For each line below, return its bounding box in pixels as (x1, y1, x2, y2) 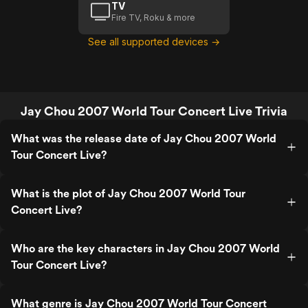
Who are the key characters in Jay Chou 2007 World (11, 242, 280, 255)
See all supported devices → (88, 36, 220, 47)
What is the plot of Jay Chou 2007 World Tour (11, 187, 245, 200)
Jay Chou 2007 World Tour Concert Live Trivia (21, 104, 287, 118)
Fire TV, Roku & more (111, 12, 195, 23)
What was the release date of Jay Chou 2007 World (11, 132, 276, 145)
